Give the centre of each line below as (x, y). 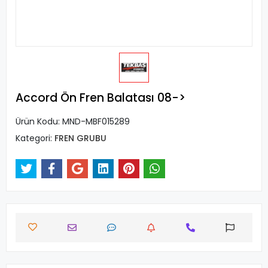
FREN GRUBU (80, 138)
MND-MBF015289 (96, 121)
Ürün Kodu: (39, 121)
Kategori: (35, 138)
